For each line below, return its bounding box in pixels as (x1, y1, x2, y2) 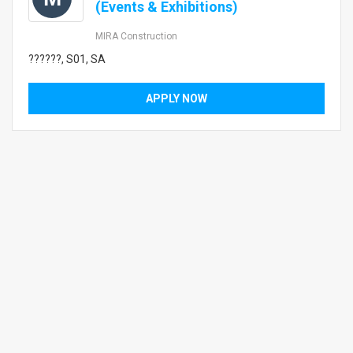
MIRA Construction (95, 31, 177, 42)
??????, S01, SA (28, 53, 106, 65)
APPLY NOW (146, 92, 207, 105)
